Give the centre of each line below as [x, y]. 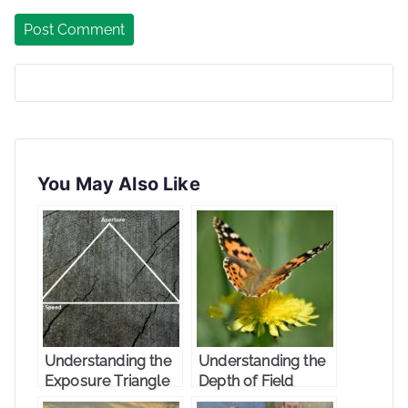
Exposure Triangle [107, 381]
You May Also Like [119, 184]
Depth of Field [246, 381]
